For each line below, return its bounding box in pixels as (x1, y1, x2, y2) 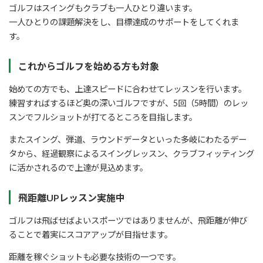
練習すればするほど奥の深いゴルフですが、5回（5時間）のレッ (9, 97, 248, 108)
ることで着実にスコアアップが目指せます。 (9, 229, 173, 240)
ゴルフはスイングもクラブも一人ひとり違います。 (9, 3, 197, 14)
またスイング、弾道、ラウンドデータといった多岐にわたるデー (9, 134, 247, 145)
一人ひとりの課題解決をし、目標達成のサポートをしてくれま (9, 17, 239, 28)
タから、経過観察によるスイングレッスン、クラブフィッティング (9, 149, 254, 159)
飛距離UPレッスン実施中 (18, 191, 125, 203)
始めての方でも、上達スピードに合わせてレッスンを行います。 (9, 83, 247, 94)
